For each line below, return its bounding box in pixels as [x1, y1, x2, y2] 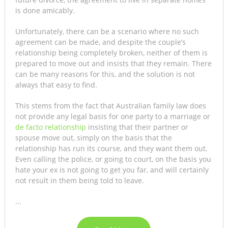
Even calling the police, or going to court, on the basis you [15, 154, 211, 164]
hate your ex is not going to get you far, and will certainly [15, 164, 209, 175]
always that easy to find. [15, 79, 97, 90]
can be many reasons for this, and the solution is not [15, 69, 195, 79]
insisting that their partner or [85, 122, 188, 132]
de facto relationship [15, 122, 86, 132]
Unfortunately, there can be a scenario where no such [15, 26, 199, 36]
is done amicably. [15, 5, 75, 15]
